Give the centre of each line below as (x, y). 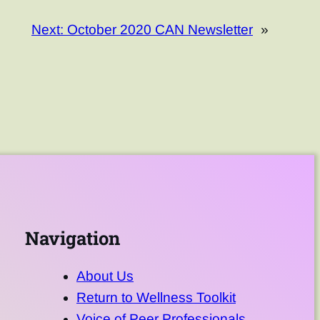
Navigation (72, 237)
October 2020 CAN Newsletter (160, 29)
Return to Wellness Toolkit (156, 298)
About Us (105, 276)
